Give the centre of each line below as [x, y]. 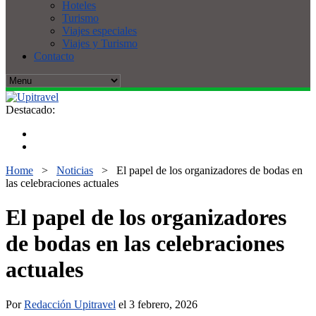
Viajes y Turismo [100, 43]
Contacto [54, 56]
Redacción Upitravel [70, 304]
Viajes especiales [99, 31]
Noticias [75, 170]
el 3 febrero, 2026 [157, 304]
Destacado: [30, 110]
